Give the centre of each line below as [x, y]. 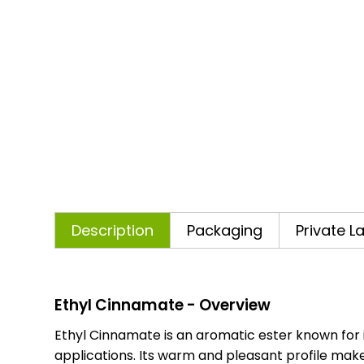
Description [113, 230]
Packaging [225, 230]
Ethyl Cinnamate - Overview [163, 305]
